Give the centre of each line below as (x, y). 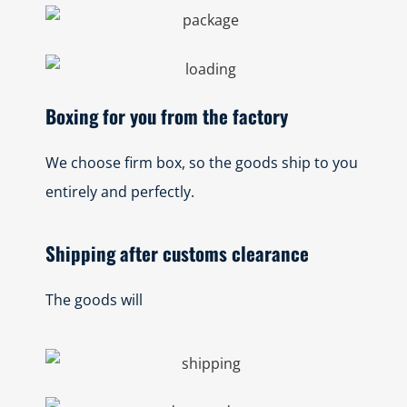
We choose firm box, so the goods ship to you (202, 162)
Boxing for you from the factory (167, 115)
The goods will (96, 299)
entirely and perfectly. (120, 191)
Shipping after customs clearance (177, 253)
